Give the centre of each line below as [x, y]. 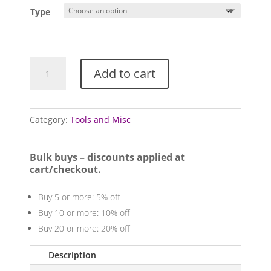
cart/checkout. [66, 169]
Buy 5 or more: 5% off [79, 197]
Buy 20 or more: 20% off [84, 228]
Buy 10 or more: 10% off [84, 212]
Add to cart [125, 73]
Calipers [46, 77]
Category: [50, 120]
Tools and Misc [101, 120]
